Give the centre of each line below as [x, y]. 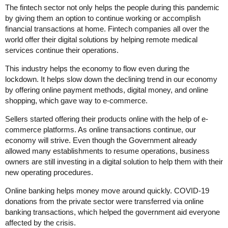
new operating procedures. [49, 172]
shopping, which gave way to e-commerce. [76, 100]
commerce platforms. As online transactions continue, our [101, 129]
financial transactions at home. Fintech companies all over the [107, 28]
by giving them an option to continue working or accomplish [103, 18]
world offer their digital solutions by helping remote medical [101, 39]
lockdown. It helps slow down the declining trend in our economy [111, 79]
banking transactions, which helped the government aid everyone [112, 212]
